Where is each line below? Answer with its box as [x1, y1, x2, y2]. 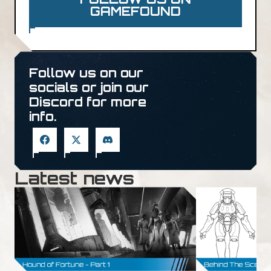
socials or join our [29, 80, 149, 96]
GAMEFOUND [90, 4, 181, 19]
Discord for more [29, 94, 146, 110]
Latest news [15, 168, 134, 189]
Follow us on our [29, 65, 143, 81]
